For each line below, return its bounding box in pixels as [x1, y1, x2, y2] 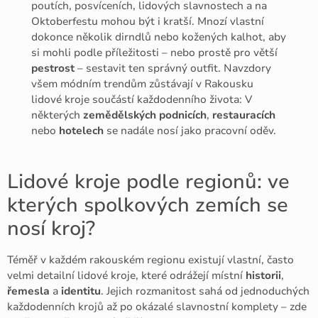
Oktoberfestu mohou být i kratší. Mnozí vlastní [31, 13, 265, 28]
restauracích [212, 107, 276, 122]
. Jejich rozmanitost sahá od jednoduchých [101, 284, 309, 298]
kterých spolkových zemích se [7, 192, 288, 219]
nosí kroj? [7, 215, 95, 242]
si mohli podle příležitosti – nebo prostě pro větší [31, 45, 278, 60]
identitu [61, 284, 101, 298]
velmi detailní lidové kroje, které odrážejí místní [7, 268, 246, 283]
